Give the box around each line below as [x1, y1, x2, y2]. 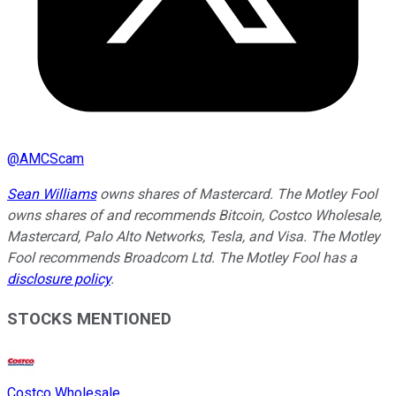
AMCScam [19, 150, 84, 168]
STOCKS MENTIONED [7, 308, 171, 329]
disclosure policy [7, 270, 110, 288]
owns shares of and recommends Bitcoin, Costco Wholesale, [7, 207, 382, 225]
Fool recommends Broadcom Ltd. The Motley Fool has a [7, 249, 357, 267]
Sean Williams [7, 186, 96, 203]
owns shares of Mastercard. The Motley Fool [96, 186, 377, 203]
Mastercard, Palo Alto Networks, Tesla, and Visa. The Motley [7, 228, 380, 246]
